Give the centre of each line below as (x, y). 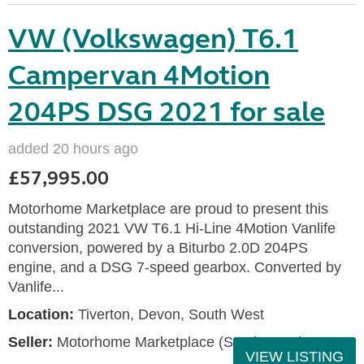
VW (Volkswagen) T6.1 (153, 39)
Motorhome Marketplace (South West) (178, 342)
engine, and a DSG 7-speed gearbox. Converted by (175, 267)
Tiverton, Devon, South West (169, 314)
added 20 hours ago (73, 149)
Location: (41, 314)
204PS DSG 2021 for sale (167, 112)
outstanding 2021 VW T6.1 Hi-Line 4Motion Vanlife (172, 228)
